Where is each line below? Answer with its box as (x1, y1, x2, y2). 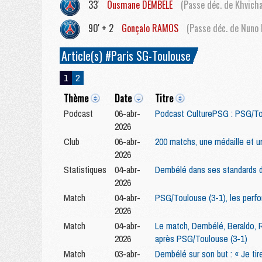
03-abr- (115, 247, 140, 260)
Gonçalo (119, 21, 152, 36)
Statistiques (64, 163, 106, 176)
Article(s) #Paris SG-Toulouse (61, 47, 191, 64)
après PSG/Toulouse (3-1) (155, 232, 247, 245)
